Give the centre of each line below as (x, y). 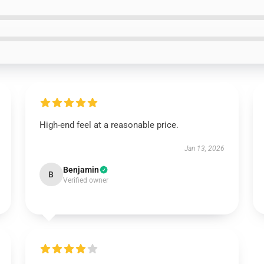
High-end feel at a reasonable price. (109, 125)
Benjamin (81, 170)
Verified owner (85, 180)
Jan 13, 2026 (205, 148)
